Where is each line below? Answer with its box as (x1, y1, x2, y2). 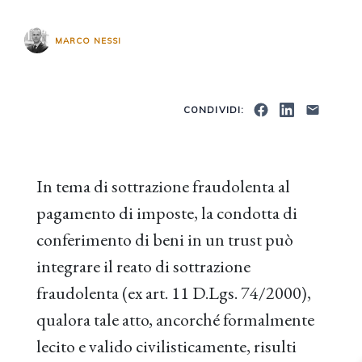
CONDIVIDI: (183, 104, 245, 116)
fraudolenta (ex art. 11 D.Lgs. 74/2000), (36, 281, 311, 305)
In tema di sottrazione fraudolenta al (36, 175, 290, 198)
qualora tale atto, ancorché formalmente (36, 308, 314, 331)
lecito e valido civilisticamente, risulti (36, 335, 297, 358)
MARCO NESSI (55, 35, 121, 46)
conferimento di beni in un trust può (36, 228, 293, 251)
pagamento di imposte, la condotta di (36, 201, 297, 225)
